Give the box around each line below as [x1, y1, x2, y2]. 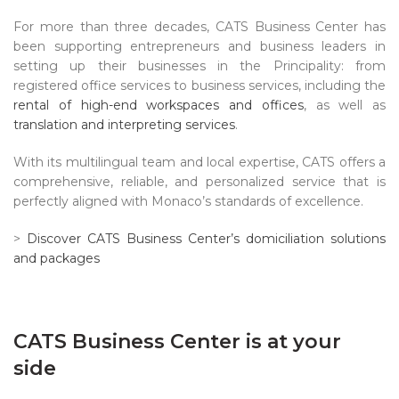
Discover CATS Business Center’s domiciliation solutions [27, 231, 386, 248]
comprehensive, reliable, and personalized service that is [13, 174, 386, 191]
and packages [13, 250, 100, 267]
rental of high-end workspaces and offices [13, 97, 304, 114]
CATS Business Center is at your [13, 330, 341, 354]
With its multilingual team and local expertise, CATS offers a [13, 154, 386, 171]
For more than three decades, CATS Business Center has [13, 19, 386, 36]
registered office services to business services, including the [13, 77, 386, 94]
